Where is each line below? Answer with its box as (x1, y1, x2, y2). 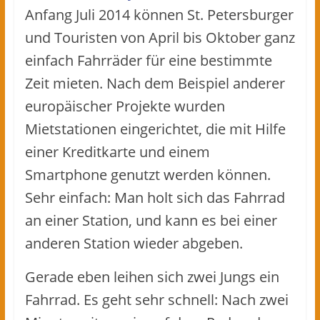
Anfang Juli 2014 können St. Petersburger (24, 4, 294, 24)
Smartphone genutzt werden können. (24, 164, 271, 184)
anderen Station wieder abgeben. (24, 233, 243, 253)
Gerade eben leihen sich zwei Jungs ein (24, 266, 279, 286)
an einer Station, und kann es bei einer (24, 210, 277, 230)
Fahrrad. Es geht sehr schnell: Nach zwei (24, 289, 289, 309)
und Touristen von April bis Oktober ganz (24, 27, 295, 47)
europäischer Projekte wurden (24, 96, 225, 116)
